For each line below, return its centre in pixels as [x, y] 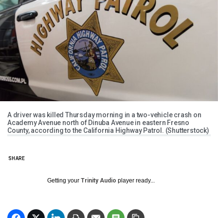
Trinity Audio [99, 181]
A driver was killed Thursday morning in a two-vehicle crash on [104, 115]
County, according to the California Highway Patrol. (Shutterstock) [108, 131]
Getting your [64, 181]
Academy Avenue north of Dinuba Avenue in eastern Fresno [98, 123]
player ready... [136, 181]
